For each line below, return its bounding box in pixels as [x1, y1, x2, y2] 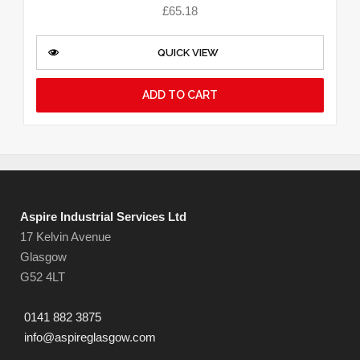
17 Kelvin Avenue [20, 230, 111, 244]
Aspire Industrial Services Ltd [20, 210, 186, 224]
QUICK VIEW [157, 46, 219, 59]
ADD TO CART [142, 88, 218, 101]
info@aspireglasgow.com [24, 330, 156, 345]
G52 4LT [20, 270, 65, 284]
